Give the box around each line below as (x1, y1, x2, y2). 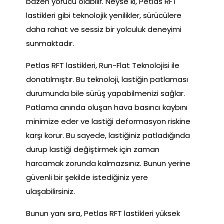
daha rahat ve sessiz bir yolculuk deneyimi (26, 24, 181, 35)
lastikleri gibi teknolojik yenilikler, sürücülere (26, 10, 181, 21)
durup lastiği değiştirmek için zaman (26, 144, 159, 155)
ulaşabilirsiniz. (26, 186, 75, 197)
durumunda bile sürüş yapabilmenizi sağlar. (26, 88, 185, 99)
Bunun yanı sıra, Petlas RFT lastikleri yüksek (26, 208, 180, 219)
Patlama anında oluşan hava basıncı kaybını (26, 102, 187, 113)
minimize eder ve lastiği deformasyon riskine (26, 116, 190, 127)
